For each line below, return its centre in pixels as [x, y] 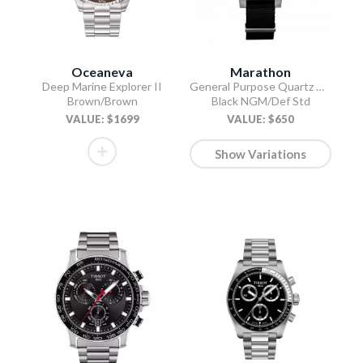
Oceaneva [102, 72]
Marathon [261, 72]
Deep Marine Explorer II [102, 87]
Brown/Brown [102, 101]
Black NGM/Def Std [261, 101]
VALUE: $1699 [102, 120]
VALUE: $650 [261, 120]
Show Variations [261, 154]
